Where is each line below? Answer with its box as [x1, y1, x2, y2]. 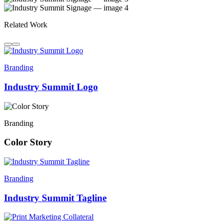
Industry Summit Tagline [4, 192, 107, 203]
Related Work [4, 20, 47, 29]
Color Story [4, 137, 52, 148]
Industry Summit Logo [4, 81, 98, 92]
